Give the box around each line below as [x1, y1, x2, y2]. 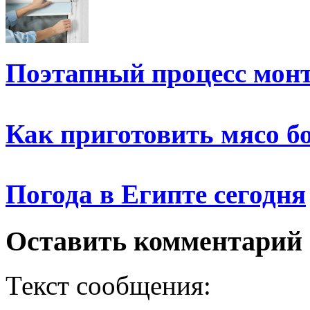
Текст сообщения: [6, 271, 211, 301]
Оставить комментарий [6, 225, 302, 257]
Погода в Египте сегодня [6, 179, 306, 210]
